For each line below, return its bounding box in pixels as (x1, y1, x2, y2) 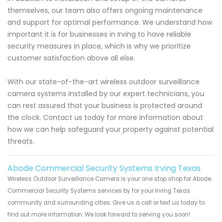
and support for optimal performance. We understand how (7, 17, 212, 27)
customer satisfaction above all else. (7, 53, 135, 63)
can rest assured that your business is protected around (7, 100, 202, 111)
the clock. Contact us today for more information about (7, 112, 203, 122)
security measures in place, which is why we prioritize (7, 41, 191, 51)
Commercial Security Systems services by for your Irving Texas (7, 186, 190, 195)
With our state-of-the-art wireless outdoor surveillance (7, 76, 200, 87)
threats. (7, 136, 34, 146)
